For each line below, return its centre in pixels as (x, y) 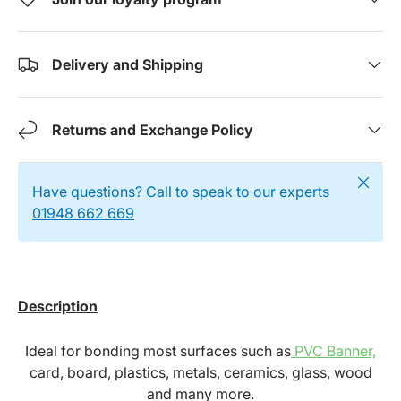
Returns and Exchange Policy (153, 129)
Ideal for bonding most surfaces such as (158, 351)
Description (58, 307)
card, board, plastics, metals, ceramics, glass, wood (200, 373)
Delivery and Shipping (128, 64)
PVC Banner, (335, 351)
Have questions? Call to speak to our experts (181, 191)
